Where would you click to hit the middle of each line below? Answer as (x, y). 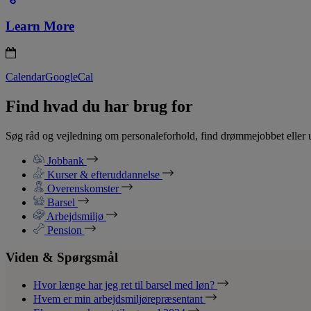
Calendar (25, 76)
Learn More (40, 26)
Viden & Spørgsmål (62, 257)
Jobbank (66, 160)
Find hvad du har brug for (99, 106)
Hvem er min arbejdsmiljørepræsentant (119, 299)
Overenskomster (83, 188)
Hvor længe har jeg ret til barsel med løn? (125, 285)
